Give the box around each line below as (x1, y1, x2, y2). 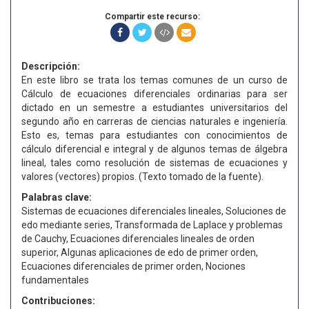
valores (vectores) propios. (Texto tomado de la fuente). (21, 171, 263, 182)
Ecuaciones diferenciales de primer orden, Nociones (21, 261, 246, 272)
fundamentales (21, 275, 89, 286)
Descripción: (21, 61, 80, 72)
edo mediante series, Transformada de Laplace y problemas (21, 219, 283, 230)
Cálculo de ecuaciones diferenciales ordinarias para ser (21, 88, 288, 99)
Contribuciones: (21, 295, 95, 306)
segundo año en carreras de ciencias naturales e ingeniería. (21, 116, 288, 127)
